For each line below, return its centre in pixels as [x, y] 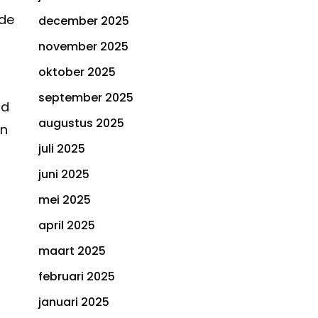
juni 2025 [64, 175]
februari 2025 [77, 277]
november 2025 [83, 47]
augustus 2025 [81, 124]
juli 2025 [62, 149]
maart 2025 [72, 251]
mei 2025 [65, 200]
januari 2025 [74, 302]
